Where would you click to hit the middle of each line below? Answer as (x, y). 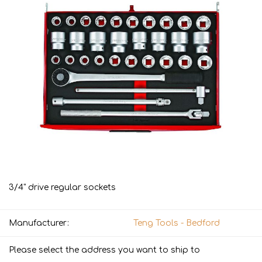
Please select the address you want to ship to (104, 250)
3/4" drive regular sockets (62, 188)
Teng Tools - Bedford (177, 223)
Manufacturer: (39, 223)
